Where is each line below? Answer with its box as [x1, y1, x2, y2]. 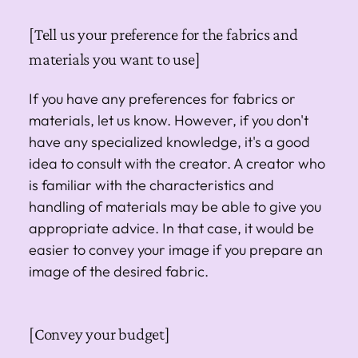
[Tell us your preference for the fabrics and [29, 24, 298, 44]
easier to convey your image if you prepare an [29, 240, 323, 259]
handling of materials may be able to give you [29, 197, 321, 216]
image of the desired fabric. [29, 261, 209, 280]
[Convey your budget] [29, 324, 170, 344]
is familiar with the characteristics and [29, 175, 274, 194]
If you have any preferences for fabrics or [29, 89, 296, 108]
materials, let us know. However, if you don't [29, 110, 308, 129]
